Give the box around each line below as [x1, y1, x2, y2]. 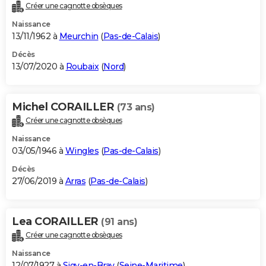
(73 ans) [116, 102, 155, 113]
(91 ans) [101, 216, 137, 228]
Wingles [65, 145, 99, 157]
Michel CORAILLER [12, 100, 117, 114]
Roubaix [65, 61, 99, 72]
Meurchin [59, 31, 99, 42]
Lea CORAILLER [12, 215, 101, 229]
